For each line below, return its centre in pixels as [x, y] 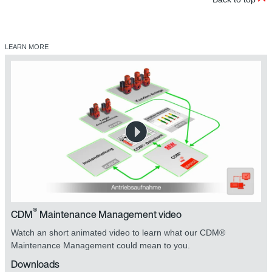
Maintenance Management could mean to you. [100, 245]
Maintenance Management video [110, 214]
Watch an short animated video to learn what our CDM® [118, 232]
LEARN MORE [27, 47]
